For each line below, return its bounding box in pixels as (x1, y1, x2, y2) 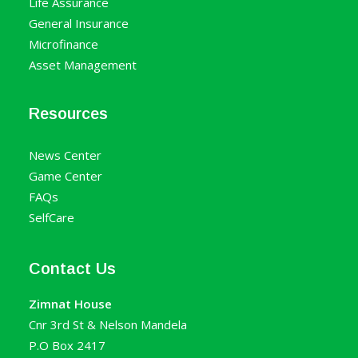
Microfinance (29, 36, 98, 52)
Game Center (29, 168, 102, 184)
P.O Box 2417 (29, 337, 105, 353)
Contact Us (29, 260, 116, 277)
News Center (29, 147, 101, 163)
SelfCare (29, 209, 74, 225)
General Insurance (29, 15, 129, 31)
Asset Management (29, 57, 137, 73)
